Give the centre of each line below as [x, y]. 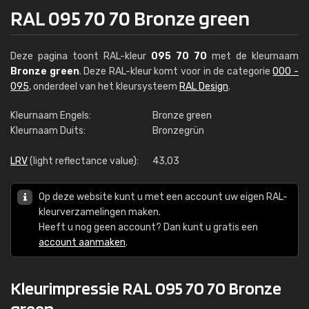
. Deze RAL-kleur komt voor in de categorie [176, 71]
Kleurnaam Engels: [51, 116]
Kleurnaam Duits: [48, 131]
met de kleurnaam [253, 56]
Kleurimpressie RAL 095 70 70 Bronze [146, 288]
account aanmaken [82, 242]
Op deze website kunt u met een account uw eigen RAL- [163, 197]
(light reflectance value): [83, 161]
